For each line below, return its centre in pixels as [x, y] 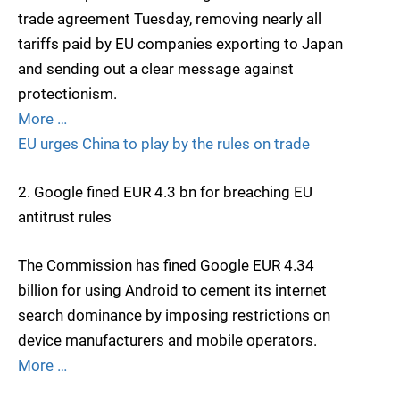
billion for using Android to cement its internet [172, 291]
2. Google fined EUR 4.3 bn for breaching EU [165, 192]
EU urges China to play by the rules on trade [164, 144]
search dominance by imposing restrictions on [174, 316]
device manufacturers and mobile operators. [167, 341]
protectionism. [67, 94]
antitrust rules [65, 217]
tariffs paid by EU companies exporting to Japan [180, 44]
